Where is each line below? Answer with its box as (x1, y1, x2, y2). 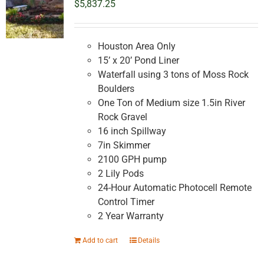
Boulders (97, 83, 134, 95)
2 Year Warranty (97, 210, 164, 222)
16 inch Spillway (97, 126, 166, 137)
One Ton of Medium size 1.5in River (97, 97, 245, 109)
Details (137, 236, 160, 245)
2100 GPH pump (97, 154, 167, 166)
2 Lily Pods (97, 168, 144, 180)
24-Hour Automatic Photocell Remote (97, 182, 252, 194)
